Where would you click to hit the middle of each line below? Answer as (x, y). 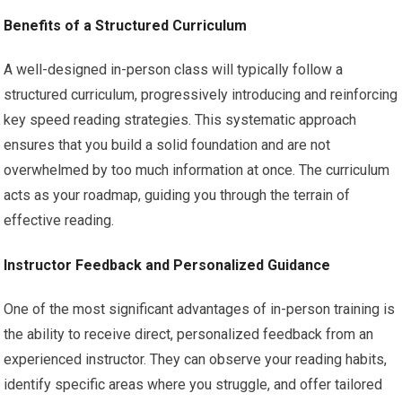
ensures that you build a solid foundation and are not (167, 145)
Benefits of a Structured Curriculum (126, 26)
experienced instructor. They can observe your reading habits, (196, 360)
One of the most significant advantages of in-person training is (200, 310)
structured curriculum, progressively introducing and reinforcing (201, 95)
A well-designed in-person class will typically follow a (174, 70)
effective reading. (59, 221)
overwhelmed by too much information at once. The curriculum (197, 170)
